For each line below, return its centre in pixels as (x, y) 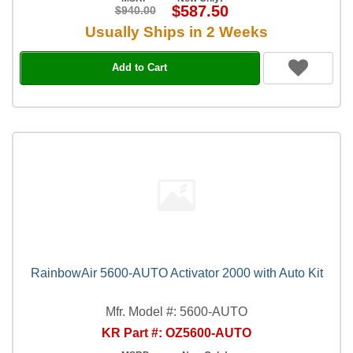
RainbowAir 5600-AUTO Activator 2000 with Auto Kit (176, 273)
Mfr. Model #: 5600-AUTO (176, 311)
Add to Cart (140, 67)
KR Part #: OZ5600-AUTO (176, 333)
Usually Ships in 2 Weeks (176, 32)
